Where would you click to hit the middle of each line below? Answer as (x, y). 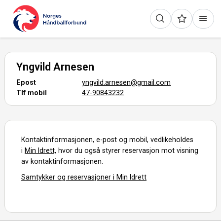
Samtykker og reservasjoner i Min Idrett (84, 177)
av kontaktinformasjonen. (62, 161)
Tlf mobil (32, 92)
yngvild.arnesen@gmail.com (127, 82)
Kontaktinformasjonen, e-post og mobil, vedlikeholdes (108, 139)
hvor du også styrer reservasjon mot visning (128, 150)
